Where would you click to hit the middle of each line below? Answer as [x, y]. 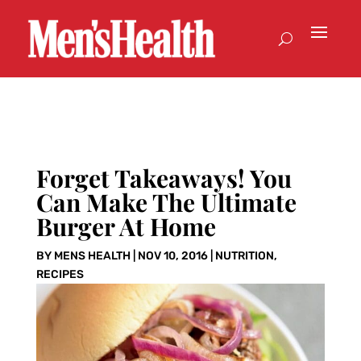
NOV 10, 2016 [172, 256]
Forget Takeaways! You [164, 178]
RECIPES [60, 275]
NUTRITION [244, 256]
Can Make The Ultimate [166, 203]
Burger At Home [126, 227]
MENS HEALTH [92, 256]
